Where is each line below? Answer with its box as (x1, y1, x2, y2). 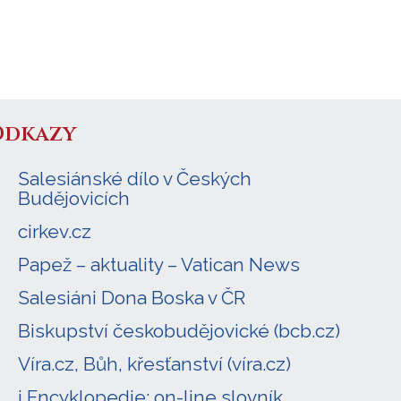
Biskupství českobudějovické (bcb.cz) (18, 319, 341, 342)
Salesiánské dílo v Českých (18, 166, 252, 190)
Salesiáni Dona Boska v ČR (18, 286, 246, 309)
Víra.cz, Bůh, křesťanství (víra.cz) (18, 352, 292, 375)
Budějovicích (18, 186, 131, 209)
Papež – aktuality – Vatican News (18, 252, 301, 276)
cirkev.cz (18, 219, 92, 243)
